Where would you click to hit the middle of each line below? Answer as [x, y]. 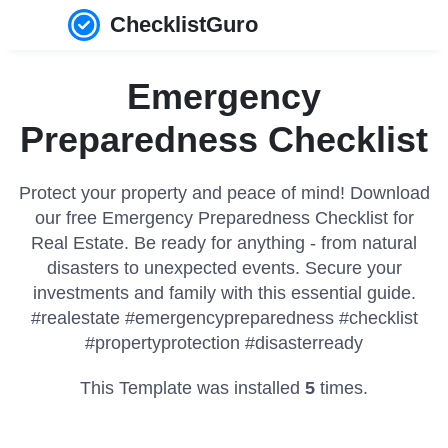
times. [341, 388]
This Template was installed [192, 388]
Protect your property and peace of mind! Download [224, 193]
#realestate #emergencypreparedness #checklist [224, 318]
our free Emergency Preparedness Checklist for [224, 218]
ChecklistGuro [184, 24]
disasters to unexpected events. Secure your [224, 268]
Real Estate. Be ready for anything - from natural [224, 243]
